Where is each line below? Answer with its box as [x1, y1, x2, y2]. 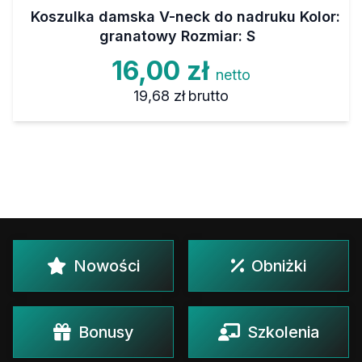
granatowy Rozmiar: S [99, 27, 255, 45]
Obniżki [251, 256, 306, 276]
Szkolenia [247, 322, 319, 343]
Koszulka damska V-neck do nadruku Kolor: [30, 8, 340, 26]
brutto [188, 87, 229, 105]
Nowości [74, 256, 140, 276]
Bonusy [78, 322, 133, 343]
